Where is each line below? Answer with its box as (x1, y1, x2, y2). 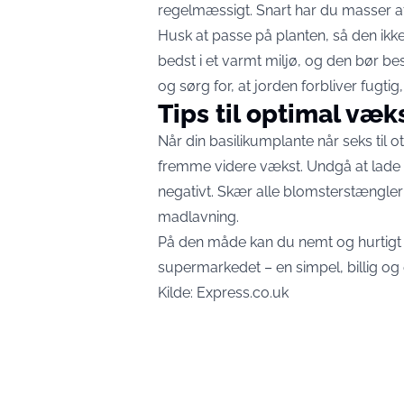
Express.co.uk (197, 284, 289, 301)
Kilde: (158, 284, 197, 301)
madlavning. (158, 208, 239, 225)
